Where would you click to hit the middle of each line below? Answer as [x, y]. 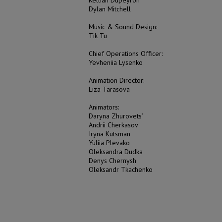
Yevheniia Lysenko [116, 62]
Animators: [104, 107]
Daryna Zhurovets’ [116, 116]
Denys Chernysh [112, 160]
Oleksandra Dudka [116, 151]
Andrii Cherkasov [113, 125]
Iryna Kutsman [110, 134]
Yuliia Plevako [109, 142]
